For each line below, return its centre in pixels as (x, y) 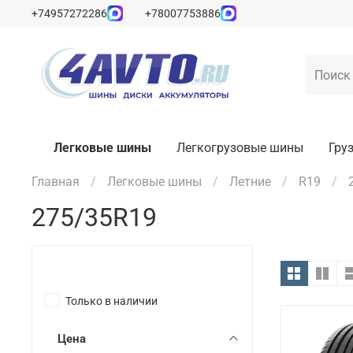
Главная (56, 182)
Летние (250, 182)
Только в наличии (111, 301)
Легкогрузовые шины (240, 147)
